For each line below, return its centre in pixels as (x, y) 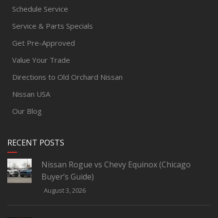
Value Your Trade (41, 60)
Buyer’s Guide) (68, 177)
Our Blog (27, 111)
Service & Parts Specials (53, 26)
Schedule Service (40, 9)
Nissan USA (31, 94)
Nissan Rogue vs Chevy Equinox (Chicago (116, 165)
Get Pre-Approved (44, 43)
